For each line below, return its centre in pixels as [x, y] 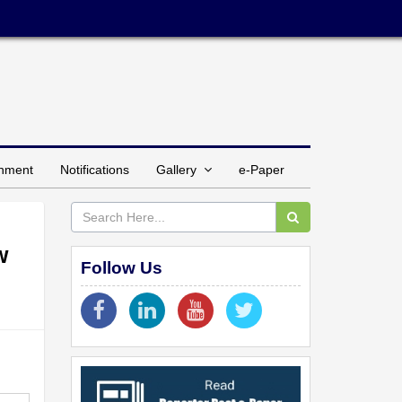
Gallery [180, 169]
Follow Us [121, 267]
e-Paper [262, 169]
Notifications [95, 169]
